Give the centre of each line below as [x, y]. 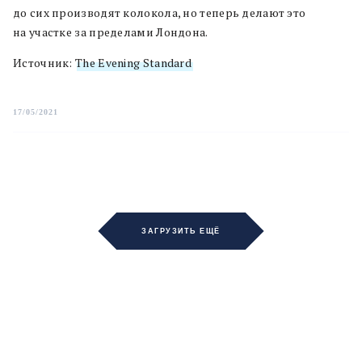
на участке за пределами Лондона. [111, 32]
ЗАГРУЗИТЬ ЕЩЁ [181, 231]
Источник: [44, 63]
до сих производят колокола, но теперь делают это [160, 13]
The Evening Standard [134, 63]
